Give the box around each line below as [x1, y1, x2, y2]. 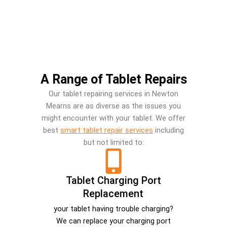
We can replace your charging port [56, 216, 171, 225]
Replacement [83, 187, 144, 200]
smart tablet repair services [60, 125, 153, 135]
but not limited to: [83, 137, 144, 147]
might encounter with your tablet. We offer [42, 113, 185, 123]
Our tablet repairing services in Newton [49, 89, 178, 98]
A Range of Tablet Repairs [40, 71, 187, 87]
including [153, 125, 184, 135]
